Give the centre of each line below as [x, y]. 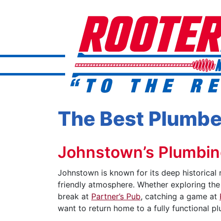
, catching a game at [180, 196]
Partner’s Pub [116, 196]
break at [74, 196]
